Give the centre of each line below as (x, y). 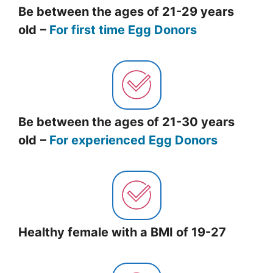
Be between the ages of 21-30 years (126, 122)
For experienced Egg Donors (133, 140)
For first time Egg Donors (123, 30)
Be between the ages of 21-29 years (126, 11)
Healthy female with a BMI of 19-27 (122, 232)
